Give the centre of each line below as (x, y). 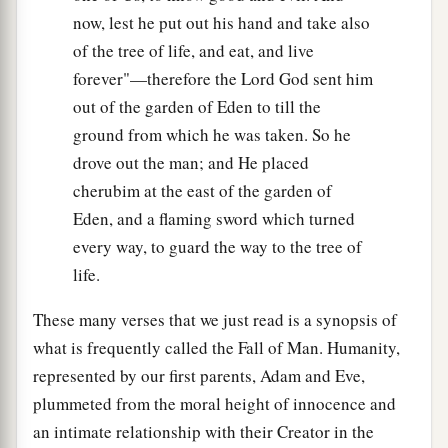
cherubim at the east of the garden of (202, 191)
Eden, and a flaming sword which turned (214, 219)
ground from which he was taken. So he (212, 135)
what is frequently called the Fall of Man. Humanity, (216, 348)
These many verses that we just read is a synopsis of (215, 320)
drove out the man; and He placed (191, 163)
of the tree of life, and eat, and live (193, 51)
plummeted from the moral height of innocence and (214, 404)
